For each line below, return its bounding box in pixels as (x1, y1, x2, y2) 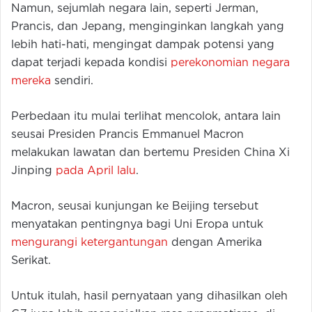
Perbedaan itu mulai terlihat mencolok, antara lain (11, 111, 281, 123)
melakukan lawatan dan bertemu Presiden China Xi (11, 148, 290, 159)
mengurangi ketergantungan (11, 237, 168, 249)
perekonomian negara (171, 58, 290, 69)
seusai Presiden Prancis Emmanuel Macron (11, 130, 244, 141)
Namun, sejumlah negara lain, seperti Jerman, (11, 3, 258, 15)
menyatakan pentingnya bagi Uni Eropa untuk (11, 219, 263, 231)
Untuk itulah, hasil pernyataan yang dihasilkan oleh (11, 291, 288, 302)
